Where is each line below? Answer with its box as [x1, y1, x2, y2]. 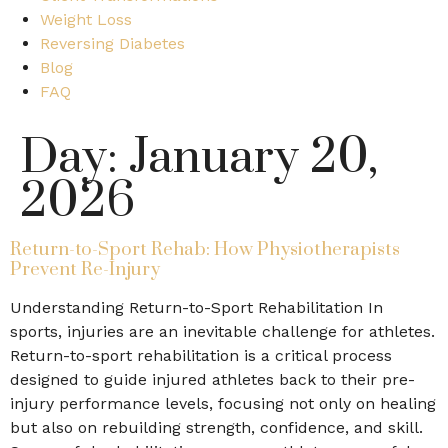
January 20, [129, 128, 378, 188]
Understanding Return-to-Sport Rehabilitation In [10, 298, 383, 317]
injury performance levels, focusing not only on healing [10, 394, 436, 413]
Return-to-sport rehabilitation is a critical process [10, 346, 392, 365]
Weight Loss [40, 10, 132, 29]
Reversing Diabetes [40, 34, 185, 53]
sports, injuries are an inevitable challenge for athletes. [10, 322, 435, 341]
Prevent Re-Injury [10, 258, 160, 281]
